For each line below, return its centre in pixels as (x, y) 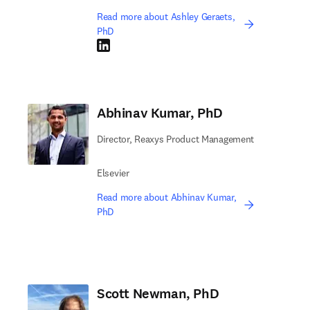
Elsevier (113, 173)
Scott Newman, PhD (158, 294)
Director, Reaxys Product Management (176, 139)
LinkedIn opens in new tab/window (169, 45)
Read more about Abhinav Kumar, (167, 197)
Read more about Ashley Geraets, (166, 17)
